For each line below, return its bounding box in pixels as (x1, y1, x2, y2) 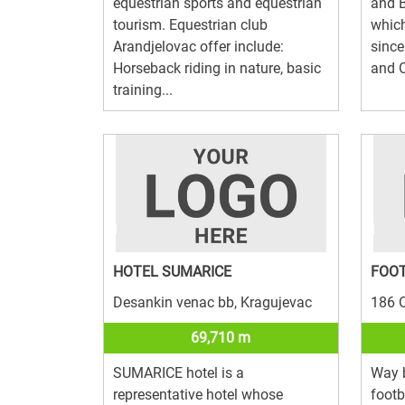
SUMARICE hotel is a (113, 363, 244, 381)
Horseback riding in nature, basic (113, 59, 321, 77)
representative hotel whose (113, 385, 283, 403)
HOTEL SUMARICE (113, 262, 231, 280)
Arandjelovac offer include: (113, 37, 284, 55)
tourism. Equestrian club (113, 15, 268, 33)
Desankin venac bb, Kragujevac (113, 293, 312, 311)
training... (113, 80, 173, 99)
